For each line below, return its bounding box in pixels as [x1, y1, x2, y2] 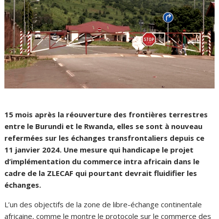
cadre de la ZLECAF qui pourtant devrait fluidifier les [4, 168, 197, 178]
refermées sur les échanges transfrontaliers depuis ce [4, 133, 205, 143]
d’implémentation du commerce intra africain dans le [4, 156, 200, 167]
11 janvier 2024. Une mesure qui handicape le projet [4, 145, 194, 155]
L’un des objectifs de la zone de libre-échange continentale [4, 199, 202, 210]
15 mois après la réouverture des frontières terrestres [4, 109, 208, 120]
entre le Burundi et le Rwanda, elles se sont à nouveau [4, 121, 203, 131]
